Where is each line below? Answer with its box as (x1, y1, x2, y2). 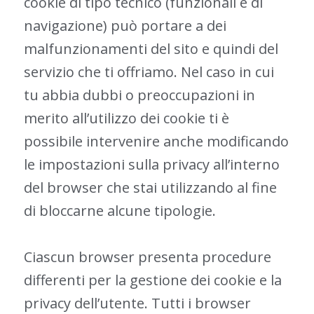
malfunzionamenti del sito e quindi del (23, 39, 278, 58)
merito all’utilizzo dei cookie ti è (23, 109, 229, 128)
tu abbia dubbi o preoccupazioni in (23, 86, 255, 104)
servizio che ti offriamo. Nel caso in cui (23, 62, 274, 81)
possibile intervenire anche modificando (23, 132, 289, 151)
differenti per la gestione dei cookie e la (23, 271, 282, 289)
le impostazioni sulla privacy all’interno (23, 155, 280, 174)
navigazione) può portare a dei (23, 16, 226, 35)
